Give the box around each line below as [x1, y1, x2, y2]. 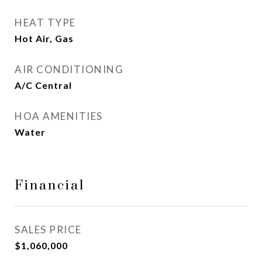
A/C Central [15, 80, 72, 91]
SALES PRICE [15, 223, 82, 236]
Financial [15, 177, 85, 194]
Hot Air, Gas [15, 33, 74, 44]
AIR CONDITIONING [15, 63, 123, 75]
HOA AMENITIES [15, 110, 103, 122]
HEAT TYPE [15, 16, 76, 29]
